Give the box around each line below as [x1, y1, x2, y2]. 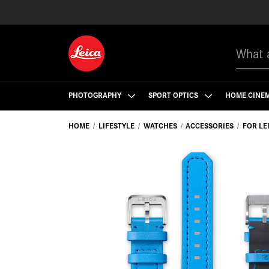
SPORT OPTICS [148, 88, 200, 100]
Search [236, 38, 261, 50]
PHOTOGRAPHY [68, 88, 123, 100]
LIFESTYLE [98, 119, 134, 131]
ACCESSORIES [186, 119, 234, 131]
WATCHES [143, 119, 177, 131]
